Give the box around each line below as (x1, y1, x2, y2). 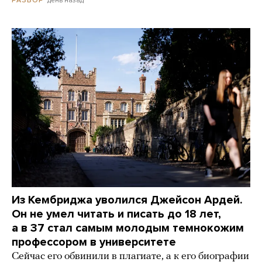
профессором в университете (12, 235, 176, 249)
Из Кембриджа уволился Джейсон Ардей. (12, 193, 243, 207)
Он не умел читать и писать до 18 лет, (12, 207, 221, 221)
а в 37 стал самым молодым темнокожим (12, 221, 244, 235)
